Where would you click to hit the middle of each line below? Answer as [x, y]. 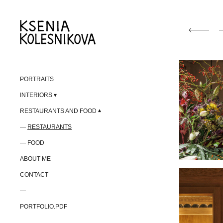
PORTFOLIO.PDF [44, 206]
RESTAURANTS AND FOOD [58, 111]
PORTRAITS [37, 79]
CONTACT [34, 174]
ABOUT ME [35, 159]
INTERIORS [36, 95]
